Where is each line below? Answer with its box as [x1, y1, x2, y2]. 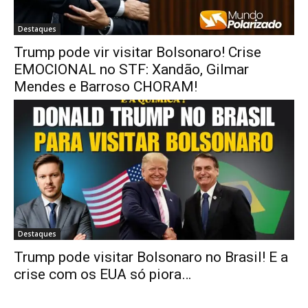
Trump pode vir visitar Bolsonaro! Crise [14, 43, 261, 60]
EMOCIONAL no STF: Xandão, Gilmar [14, 60, 249, 78]
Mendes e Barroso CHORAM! [14, 78, 197, 95]
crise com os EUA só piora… [14, 265, 191, 283]
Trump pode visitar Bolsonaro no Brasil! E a [14, 248, 288, 265]
